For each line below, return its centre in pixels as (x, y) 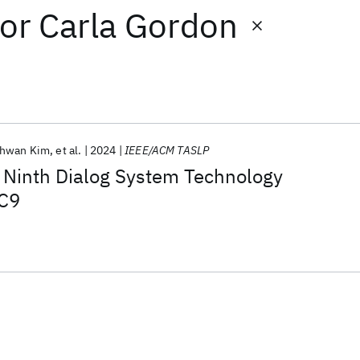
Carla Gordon (139, 25)
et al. (69, 150)
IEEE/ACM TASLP (167, 150)
